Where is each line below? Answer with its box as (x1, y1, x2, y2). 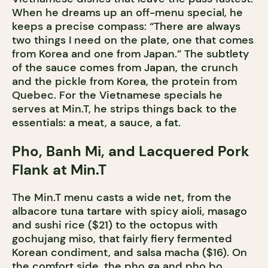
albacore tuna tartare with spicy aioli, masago (12, 204, 247, 219)
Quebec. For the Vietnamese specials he (12, 88, 223, 103)
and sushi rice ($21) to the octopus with (12, 218, 218, 233)
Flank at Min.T (12, 160, 106, 179)
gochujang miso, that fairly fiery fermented (12, 232, 232, 246)
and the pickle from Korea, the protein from (12, 74, 237, 89)
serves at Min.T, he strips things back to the (12, 102, 237, 117)
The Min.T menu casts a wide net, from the (12, 190, 232, 205)
